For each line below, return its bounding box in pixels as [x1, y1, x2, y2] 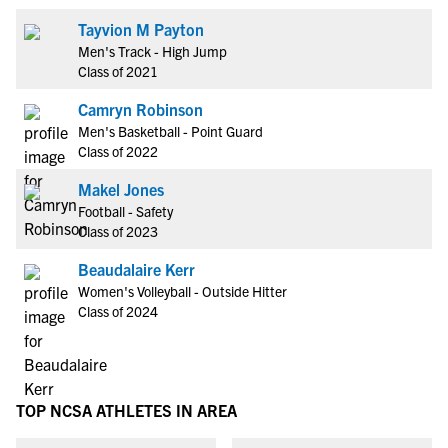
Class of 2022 [78, 142, 158, 160]
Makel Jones [78, 179, 164, 199]
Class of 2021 [78, 62, 158, 80]
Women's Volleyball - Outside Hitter [78, 282, 287, 300]
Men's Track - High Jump [78, 42, 227, 60]
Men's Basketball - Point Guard [78, 122, 263, 140]
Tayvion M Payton [78, 19, 204, 39]
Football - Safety [78, 202, 173, 220]
